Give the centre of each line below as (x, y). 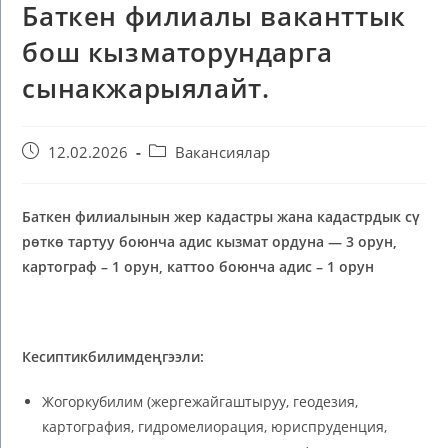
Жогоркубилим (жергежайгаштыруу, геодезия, (200, 401)
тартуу (92, 241)
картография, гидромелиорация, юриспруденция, (215, 426)
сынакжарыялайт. (146, 87)
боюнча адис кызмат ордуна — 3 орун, (258, 241)
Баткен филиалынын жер (112, 216)
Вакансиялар (223, 152)
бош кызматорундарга (177, 51)
